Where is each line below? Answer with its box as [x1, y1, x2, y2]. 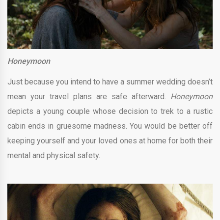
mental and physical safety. [7, 150, 100, 160]
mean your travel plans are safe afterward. [7, 91, 170, 101]
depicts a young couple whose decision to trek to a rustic [7, 106, 213, 116]
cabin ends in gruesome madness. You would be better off [7, 121, 213, 131]
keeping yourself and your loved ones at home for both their [7, 136, 213, 145]
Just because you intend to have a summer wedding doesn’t [7, 77, 213, 86]
